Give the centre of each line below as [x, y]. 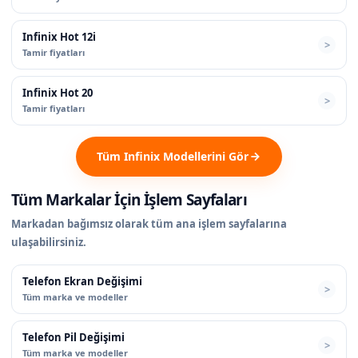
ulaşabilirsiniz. [49, 242]
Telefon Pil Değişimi [74, 337]
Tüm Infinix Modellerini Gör [173, 156]
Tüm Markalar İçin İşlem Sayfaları [129, 199]
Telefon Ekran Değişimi [82, 281]
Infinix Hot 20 [58, 92]
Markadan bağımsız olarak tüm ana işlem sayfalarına [149, 223]
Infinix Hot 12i [59, 36]
